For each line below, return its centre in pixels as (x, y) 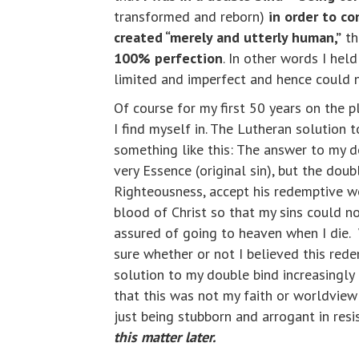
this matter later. (165, 337)
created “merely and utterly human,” (228, 37)
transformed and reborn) (191, 16)
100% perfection (168, 58)
